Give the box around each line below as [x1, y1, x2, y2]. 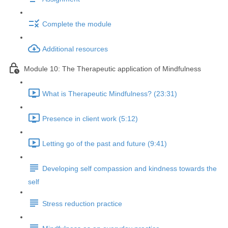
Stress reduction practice [42, 199, 122, 208]
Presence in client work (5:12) [42, 115, 138, 123]
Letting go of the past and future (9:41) [42, 139, 167, 148]
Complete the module [42, 20, 111, 28]
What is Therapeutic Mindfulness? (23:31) [42, 90, 177, 98]
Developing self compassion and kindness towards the [42, 164, 217, 173]
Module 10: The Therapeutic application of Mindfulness [24, 65, 201, 73]
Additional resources [42, 45, 108, 53]
